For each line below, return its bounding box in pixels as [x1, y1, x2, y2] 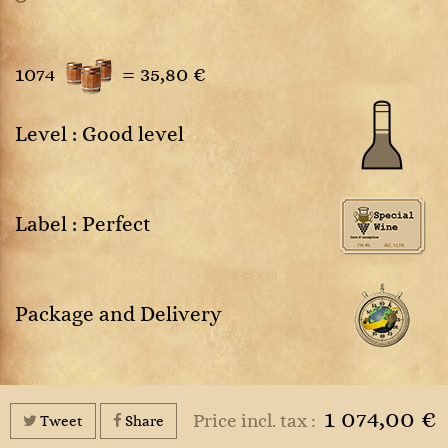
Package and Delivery [15, 303, 222, 326]
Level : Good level [15, 123, 184, 146]
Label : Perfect [15, 213, 151, 236]
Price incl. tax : [193, 411, 324, 432]
